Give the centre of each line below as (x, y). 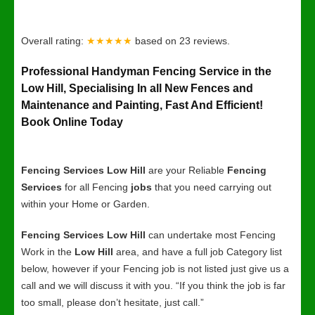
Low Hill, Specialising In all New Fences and (137, 88)
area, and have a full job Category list (198, 252)
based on (157, 41)
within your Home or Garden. (85, 204)
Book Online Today (72, 122)
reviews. (212, 41)
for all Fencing (96, 187)
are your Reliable (186, 170)
